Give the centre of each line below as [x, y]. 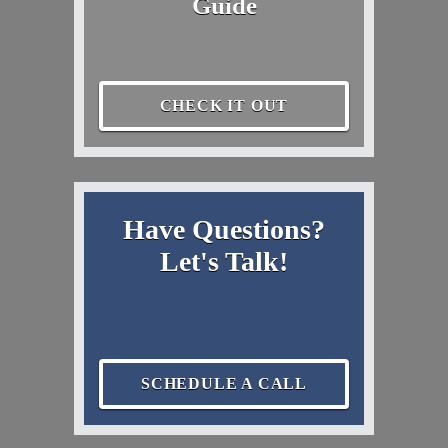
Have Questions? [224, 229]
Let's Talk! [224, 261]
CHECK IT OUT [224, 105]
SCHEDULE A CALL [224, 383]
